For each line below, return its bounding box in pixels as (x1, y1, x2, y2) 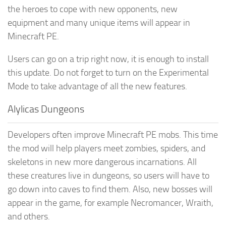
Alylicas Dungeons (8, 102, 84, 115)
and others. (8, 210, 50, 222)
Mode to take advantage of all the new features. (8, 80, 187, 92)
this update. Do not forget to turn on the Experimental (8, 67, 209, 78)
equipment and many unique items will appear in (8, 17, 190, 28)
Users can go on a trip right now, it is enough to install (8, 53, 209, 65)
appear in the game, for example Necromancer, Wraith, (8, 197, 213, 208)
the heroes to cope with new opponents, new (8, 3, 178, 15)
